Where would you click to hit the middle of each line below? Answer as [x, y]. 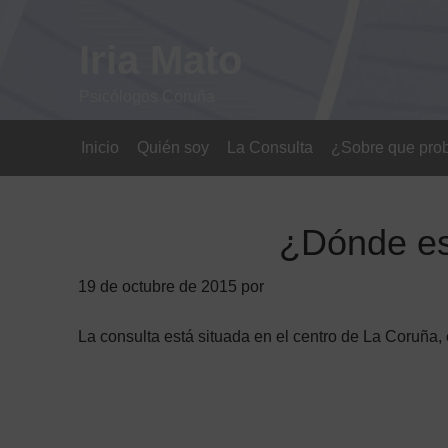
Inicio [100, 147]
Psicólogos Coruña [147, 96]
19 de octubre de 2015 [157, 286]
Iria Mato [160, 60]
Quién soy [173, 147]
